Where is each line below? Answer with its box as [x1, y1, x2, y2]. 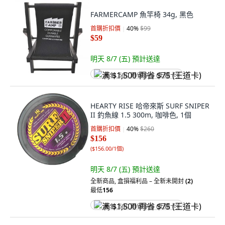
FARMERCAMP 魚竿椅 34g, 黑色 [90, 10, 193, 19]
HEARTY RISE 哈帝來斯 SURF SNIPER [90, 101, 209, 110]
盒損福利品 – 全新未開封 [118, 177, 184, 185]
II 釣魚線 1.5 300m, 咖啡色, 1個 [90, 110, 191, 120]
